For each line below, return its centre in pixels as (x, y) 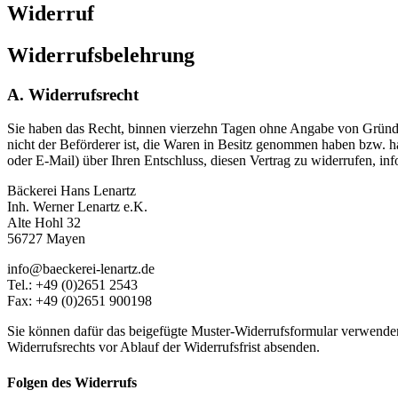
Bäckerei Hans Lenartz (72, 191)
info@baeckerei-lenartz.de (81, 269)
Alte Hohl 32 (44, 223)
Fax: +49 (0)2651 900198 (80, 301)
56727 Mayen (46, 239)
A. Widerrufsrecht (73, 94)
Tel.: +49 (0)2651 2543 (72, 285)
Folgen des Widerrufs (72, 382)
